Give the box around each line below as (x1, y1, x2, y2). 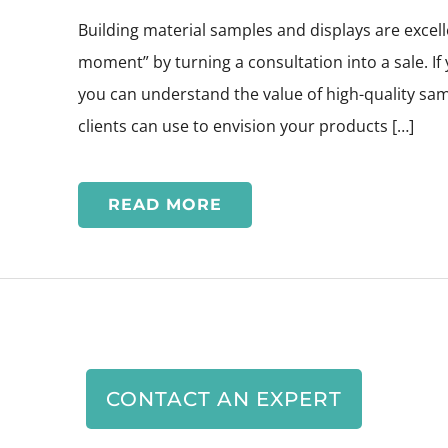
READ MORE (108, 194, 222, 214)
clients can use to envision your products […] (78, 114, 414, 137)
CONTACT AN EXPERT (106, 386, 342, 411)
